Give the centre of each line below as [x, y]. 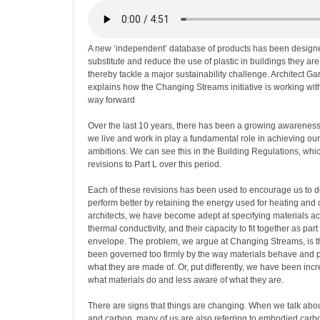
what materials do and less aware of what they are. [186, 280]
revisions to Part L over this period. [155, 164]
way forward [111, 100]
